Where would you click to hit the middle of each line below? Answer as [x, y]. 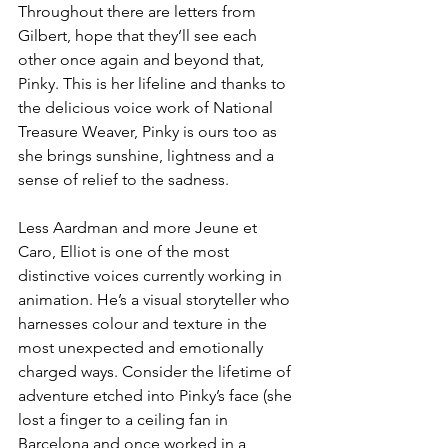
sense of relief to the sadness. [123, 180]
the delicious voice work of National [147, 108]
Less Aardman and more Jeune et [139, 228]
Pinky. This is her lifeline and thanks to [154, 84]
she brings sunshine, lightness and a [148, 156]
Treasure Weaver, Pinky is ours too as [149, 132]
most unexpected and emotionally [142, 348]
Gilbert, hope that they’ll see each [139, 36]
